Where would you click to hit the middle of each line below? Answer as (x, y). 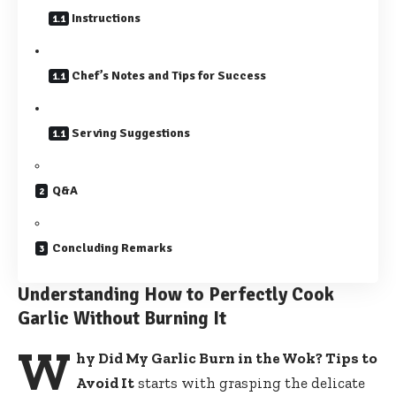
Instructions (106, 19)
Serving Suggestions (131, 133)
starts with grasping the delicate (249, 382)
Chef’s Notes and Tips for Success (169, 76)
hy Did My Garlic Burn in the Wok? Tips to (226, 358)
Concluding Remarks (112, 248)
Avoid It (105, 382)
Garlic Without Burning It (122, 319)
